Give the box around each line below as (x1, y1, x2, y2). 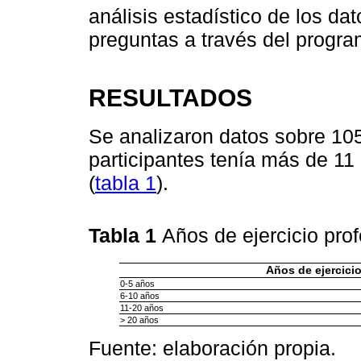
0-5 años (119, 278, 155, 288)
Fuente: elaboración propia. (89, 336, 336, 359)
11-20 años (119, 302, 164, 313)
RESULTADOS (89, 83, 252, 111)
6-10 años (119, 290, 160, 301)
